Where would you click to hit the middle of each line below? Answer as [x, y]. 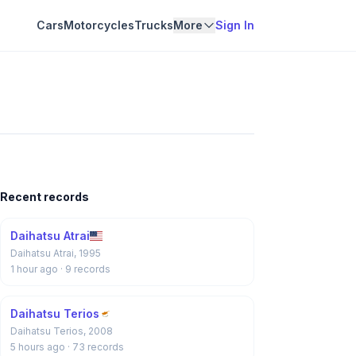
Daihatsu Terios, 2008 [62, 331]
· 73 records [96, 347]
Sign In [235, 25]
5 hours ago [39, 347]
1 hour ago [35, 269]
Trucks [154, 25]
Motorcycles [99, 25]
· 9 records [85, 269]
